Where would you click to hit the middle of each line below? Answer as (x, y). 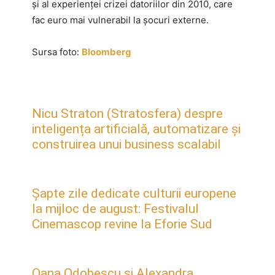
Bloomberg (107, 52)
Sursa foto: (57, 52)
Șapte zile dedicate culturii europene (134, 193)
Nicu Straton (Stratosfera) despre (127, 113)
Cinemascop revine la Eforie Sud (122, 224)
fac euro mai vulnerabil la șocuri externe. (120, 20)
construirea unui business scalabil (126, 144)
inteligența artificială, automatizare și (136, 129)
